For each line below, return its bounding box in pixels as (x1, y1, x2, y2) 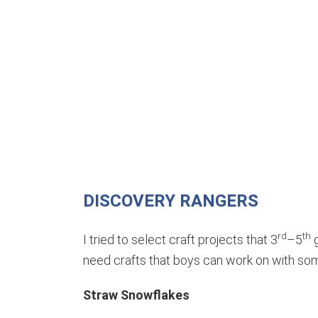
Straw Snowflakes (83, 287, 190, 302)
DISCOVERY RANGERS (83, 190, 258, 211)
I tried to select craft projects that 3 (83, 231, 278, 247)
